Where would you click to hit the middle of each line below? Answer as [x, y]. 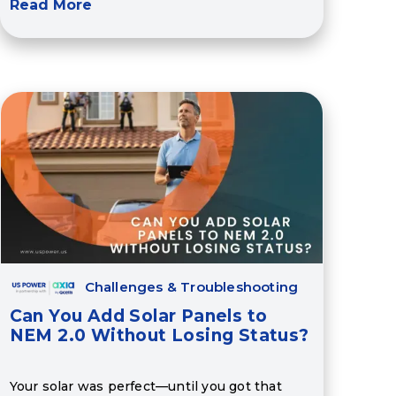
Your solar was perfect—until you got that [145, 386]
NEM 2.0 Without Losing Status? [159, 336]
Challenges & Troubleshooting [191, 287]
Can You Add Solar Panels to [138, 316]
